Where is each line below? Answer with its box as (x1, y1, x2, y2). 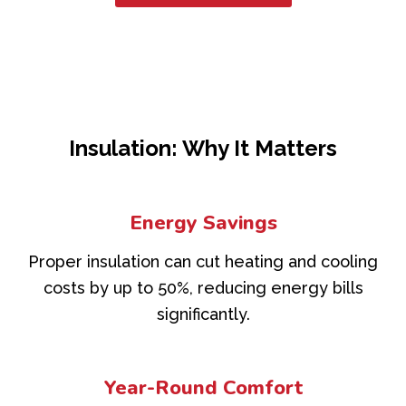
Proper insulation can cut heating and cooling (28, 252, 378, 272)
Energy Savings (129, 209, 277, 237)
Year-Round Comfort (103, 374, 303, 402)
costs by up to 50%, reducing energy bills (43, 278, 363, 298)
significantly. (156, 304, 250, 324)
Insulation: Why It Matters (69, 135, 337, 162)
